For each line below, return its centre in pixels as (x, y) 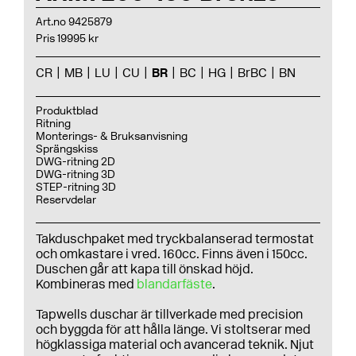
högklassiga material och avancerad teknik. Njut (175, 344)
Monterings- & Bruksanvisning (112, 136)
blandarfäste (174, 284)
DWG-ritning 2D (75, 162)
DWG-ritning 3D (75, 174)
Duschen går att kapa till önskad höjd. (145, 269)
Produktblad (67, 111)
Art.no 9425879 (74, 22)
